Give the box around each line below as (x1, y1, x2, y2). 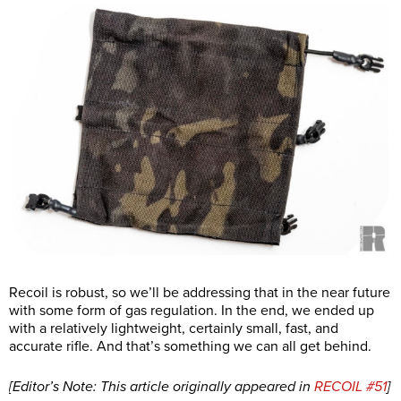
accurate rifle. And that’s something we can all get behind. (9, 337, 371, 356)
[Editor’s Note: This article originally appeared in (9, 378, 314, 397)
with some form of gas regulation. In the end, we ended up (9, 302, 374, 320)
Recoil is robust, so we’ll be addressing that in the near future (9, 284, 390, 303)
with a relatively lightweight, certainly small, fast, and (9, 320, 338, 338)
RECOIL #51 (314, 378, 387, 397)
